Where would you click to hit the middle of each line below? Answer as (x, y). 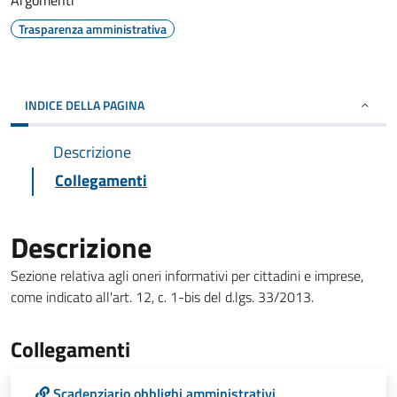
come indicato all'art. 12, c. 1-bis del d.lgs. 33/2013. (162, 297)
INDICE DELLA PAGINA (85, 105)
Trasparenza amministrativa (93, 29)
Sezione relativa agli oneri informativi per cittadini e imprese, (187, 276)
